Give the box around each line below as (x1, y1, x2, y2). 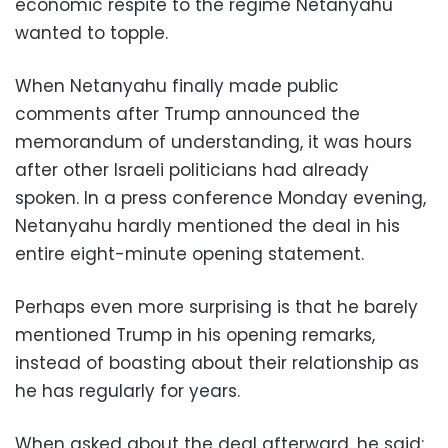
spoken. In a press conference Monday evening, (15, 185, 426, 210)
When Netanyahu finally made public (15, 73, 339, 98)
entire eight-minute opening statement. (15, 241, 364, 266)
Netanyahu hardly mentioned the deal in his (15, 213, 400, 238)
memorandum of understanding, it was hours (15, 129, 412, 154)
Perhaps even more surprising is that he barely (15, 294, 418, 319)
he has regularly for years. (15, 378, 240, 403)
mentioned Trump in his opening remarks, (15, 322, 375, 347)
